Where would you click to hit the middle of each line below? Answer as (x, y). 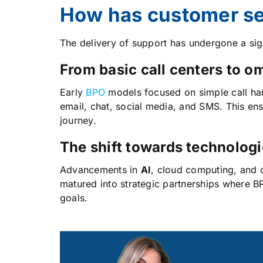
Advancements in (100, 170)
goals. (74, 198)
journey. (78, 120)
